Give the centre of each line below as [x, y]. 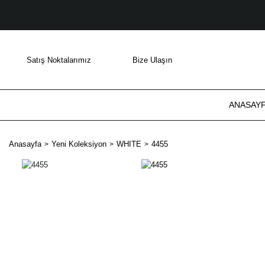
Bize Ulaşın [152, 60]
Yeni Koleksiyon [79, 144]
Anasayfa [25, 144]
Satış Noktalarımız [59, 60]
